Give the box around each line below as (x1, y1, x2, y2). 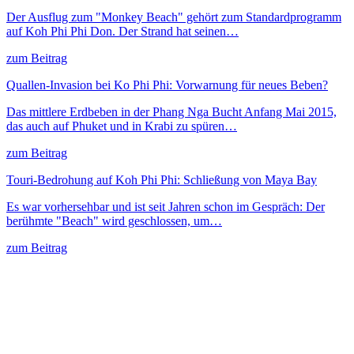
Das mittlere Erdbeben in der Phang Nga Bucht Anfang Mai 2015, (6, 104, 337, 119)
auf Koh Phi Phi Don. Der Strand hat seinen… (6, 24, 239, 38)
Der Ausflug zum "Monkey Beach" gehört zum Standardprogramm (6, 9, 341, 24)
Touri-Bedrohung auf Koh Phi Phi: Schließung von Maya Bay (6, 172, 317, 186)
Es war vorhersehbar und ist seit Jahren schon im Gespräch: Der (6, 199, 325, 213)
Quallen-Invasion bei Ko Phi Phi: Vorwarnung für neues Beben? (6, 77, 328, 92)
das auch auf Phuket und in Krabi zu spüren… (6, 119, 237, 133)
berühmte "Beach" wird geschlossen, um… (6, 213, 222, 228)
